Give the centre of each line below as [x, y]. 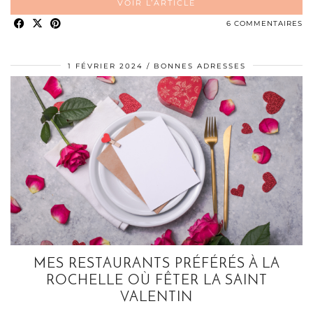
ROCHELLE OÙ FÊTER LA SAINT [156, 281]
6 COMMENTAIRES [264, 24]
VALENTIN [156, 298]
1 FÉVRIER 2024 [105, 66]
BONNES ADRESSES [199, 66]
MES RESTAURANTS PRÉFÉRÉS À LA [156, 264]
